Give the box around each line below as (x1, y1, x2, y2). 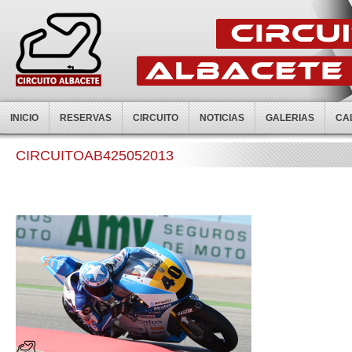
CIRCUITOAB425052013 (16, 148, 174, 163)
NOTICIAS (200, 112, 244, 123)
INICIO (10, 112, 38, 123)
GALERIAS (266, 112, 314, 123)
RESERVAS (60, 112, 112, 123)
